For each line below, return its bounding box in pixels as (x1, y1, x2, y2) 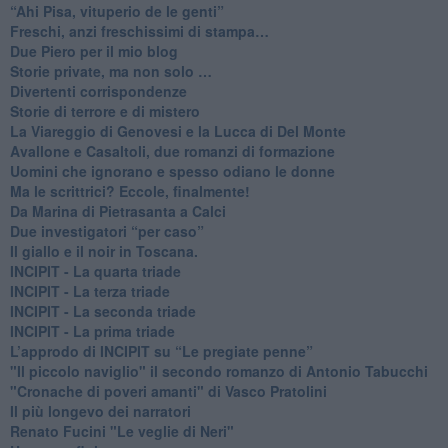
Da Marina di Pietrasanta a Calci (9, 200, 226, 221)
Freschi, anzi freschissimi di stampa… (9, 20, 269, 41)
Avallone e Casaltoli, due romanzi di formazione (9, 140, 335, 161)
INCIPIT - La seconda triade (9, 300, 196, 321)
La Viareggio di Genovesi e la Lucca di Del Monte (9, 120, 346, 141)
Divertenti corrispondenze (9, 80, 187, 101)
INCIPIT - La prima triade (9, 320, 175, 341)
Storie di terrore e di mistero (9, 100, 200, 121)
